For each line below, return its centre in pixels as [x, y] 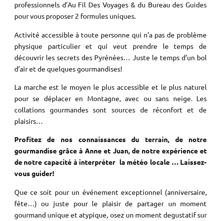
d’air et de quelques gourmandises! [68, 68]
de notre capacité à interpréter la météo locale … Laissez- [110, 162]
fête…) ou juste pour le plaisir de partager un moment [110, 203]
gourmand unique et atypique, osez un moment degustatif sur [110, 214]
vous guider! [34, 173]
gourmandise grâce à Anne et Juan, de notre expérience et [110, 151]
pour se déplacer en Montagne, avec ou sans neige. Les [110, 98]
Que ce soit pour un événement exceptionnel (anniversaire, [110, 192]
